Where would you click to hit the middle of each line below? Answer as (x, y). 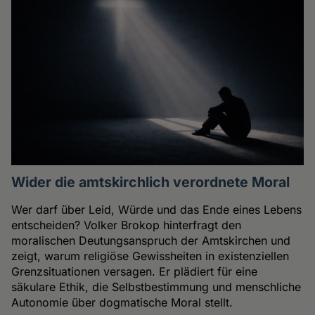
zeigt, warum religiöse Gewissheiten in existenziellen (150, 256)
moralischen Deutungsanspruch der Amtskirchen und (151, 241)
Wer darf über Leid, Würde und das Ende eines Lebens (157, 210)
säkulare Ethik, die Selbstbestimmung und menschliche (156, 287)
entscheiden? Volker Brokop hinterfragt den (127, 225)
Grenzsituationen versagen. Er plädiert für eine (135, 272)
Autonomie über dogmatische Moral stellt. (122, 303)
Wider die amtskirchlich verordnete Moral (151, 182)
